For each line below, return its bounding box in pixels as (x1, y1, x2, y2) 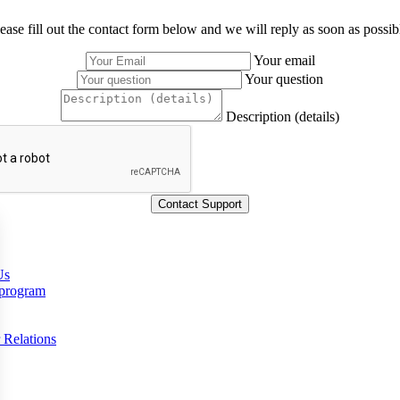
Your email (253, 52, 315, 68)
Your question (245, 71, 323, 87)
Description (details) (226, 108, 339, 124)
